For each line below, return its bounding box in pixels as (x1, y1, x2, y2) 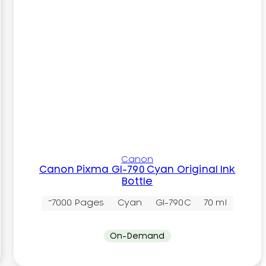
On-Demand (110, 231, 165, 241)
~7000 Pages (47, 198, 104, 208)
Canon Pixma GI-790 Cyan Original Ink (39, 163, 236, 176)
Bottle (122, 175, 153, 188)
